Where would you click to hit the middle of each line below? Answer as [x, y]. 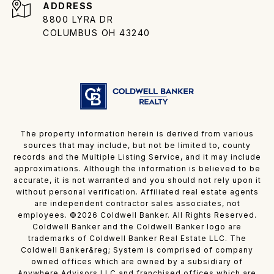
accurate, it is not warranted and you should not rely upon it [137, 180]
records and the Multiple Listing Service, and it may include [137, 157]
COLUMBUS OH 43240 [97, 32]
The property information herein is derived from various [137, 133]
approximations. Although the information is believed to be [137, 168]
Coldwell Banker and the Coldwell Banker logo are [137, 226]
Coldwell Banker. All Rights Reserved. [177, 215]
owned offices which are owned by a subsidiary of [137, 261]
